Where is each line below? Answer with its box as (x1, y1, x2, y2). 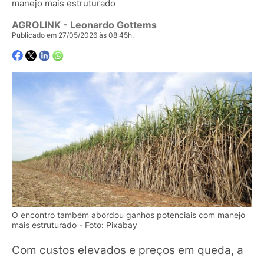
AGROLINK (12, 19, 61, 31)
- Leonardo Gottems (61, 19, 157, 31)
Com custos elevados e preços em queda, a (12, 243, 243, 258)
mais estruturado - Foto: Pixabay (12, 220, 137, 230)
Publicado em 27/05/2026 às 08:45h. (12, 31, 134, 40)
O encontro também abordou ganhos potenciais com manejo (12, 210, 245, 220)
